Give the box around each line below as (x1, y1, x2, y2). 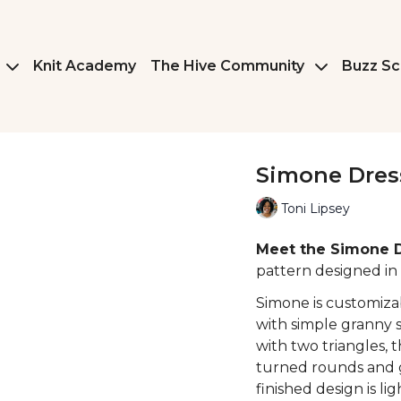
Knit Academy (32, 57, 136, 74)
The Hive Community (149, 57, 308, 74)
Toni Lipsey (281, 200, 350, 217)
